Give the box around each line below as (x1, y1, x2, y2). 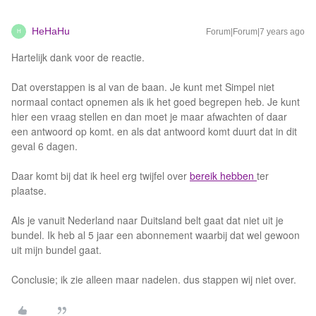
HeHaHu (32, 25, 70, 37)
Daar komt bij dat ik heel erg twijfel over (11, 169, 190, 183)
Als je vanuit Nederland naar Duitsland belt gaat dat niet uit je (11, 213, 284, 227)
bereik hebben (190, 169, 257, 183)
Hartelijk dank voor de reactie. (11, 50, 145, 64)
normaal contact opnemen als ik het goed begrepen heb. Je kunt (11, 95, 300, 109)
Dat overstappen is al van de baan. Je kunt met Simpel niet (11, 80, 274, 94)
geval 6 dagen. (11, 139, 78, 153)
